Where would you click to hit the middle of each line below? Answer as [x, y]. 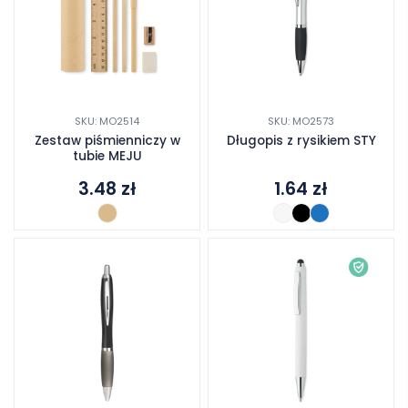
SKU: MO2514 [107, 121]
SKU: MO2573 [301, 121]
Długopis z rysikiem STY [301, 140]
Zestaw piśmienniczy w [107, 140]
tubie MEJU [107, 156]
